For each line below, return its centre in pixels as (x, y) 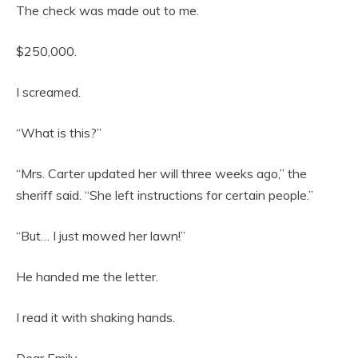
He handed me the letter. (87, 277)
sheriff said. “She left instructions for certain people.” (165, 195)
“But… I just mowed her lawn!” (101, 236)
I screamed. (48, 92)
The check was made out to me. (107, 11)
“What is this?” (59, 133)
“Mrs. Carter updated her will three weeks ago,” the (161, 174)
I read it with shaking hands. (95, 318)
